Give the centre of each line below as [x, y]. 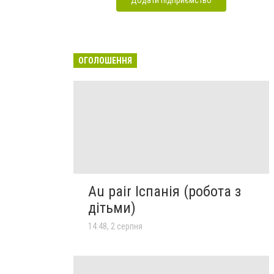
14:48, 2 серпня [115, 226]
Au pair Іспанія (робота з [165, 191]
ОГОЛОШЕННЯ [105, 60]
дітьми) [112, 208]
